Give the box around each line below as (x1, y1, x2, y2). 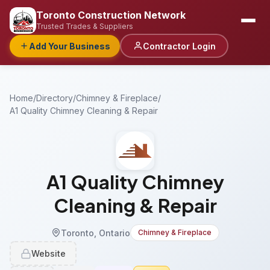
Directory (36, 93, 73, 103)
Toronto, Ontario (60, 227, 130, 238)
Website (31, 248, 66, 259)
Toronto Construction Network (36, 8, 186, 21)
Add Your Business (29, 40, 110, 51)
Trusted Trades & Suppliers (36, 21, 133, 31)
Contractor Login (142, 40, 216, 51)
